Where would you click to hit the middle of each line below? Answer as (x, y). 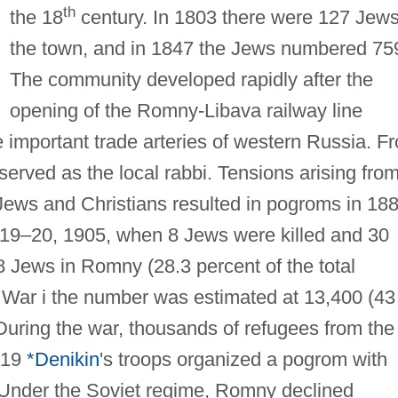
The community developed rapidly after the (191, 79)
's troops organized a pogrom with (243, 359)
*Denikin (63, 359)
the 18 (36, 17)
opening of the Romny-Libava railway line (186, 110)
